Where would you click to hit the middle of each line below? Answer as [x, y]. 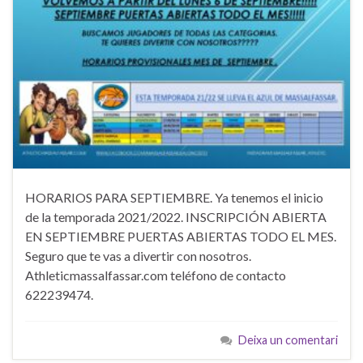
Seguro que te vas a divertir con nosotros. [138, 255]
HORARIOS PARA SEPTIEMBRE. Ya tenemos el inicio [174, 197]
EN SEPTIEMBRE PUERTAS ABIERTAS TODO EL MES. [181, 236]
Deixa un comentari [288, 340]
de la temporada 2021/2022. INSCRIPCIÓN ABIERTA [176, 216]
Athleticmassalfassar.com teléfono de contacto [156, 275]
